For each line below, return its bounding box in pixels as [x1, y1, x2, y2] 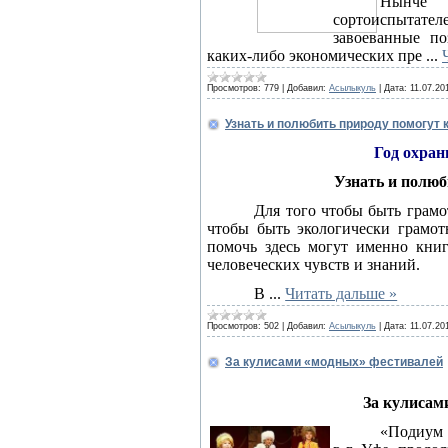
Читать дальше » [285, 285, 398, 302]
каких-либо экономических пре [207, 47, 426, 64]
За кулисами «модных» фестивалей [225, 355, 443, 369]
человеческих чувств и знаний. [207, 256, 420, 273]
